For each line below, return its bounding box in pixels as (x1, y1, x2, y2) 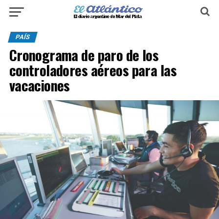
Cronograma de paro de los (9, 44, 159, 65)
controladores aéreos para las (9, 60, 176, 80)
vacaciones (9, 75, 70, 95)
